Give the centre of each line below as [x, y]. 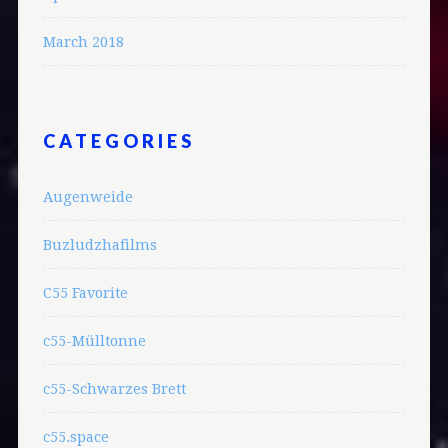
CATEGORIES [118, 140]
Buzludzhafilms [99, 244]
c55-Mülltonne [94, 340]
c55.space [75, 436]
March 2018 [83, 41]
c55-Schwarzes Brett [114, 388]
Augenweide [87, 196]
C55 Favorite [85, 292]
